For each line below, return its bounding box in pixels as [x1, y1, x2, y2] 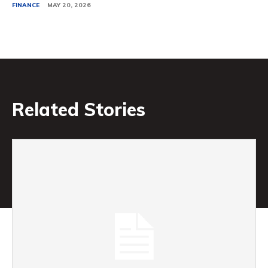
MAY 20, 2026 [47, 1, 91, 10]
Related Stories [12, 98, 145, 121]
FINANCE [12, 1, 39, 10]
